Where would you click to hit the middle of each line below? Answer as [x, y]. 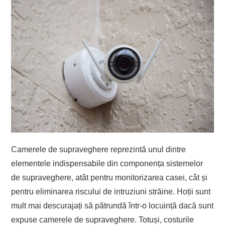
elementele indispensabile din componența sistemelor [107, 163]
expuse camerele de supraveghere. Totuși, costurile [103, 219]
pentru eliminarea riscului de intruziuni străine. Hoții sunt [111, 191]
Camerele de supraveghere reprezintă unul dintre [99, 149]
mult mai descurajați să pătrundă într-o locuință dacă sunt [113, 205]
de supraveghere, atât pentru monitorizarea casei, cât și [109, 177]
